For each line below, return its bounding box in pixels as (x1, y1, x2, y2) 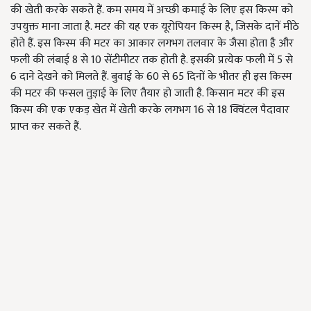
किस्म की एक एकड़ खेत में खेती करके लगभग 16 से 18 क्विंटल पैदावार (10, 101, 289, 120)
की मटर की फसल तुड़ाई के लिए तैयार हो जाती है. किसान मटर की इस (10, 84, 285, 103)
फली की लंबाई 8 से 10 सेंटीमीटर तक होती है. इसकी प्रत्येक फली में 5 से (10, 51, 293, 70)
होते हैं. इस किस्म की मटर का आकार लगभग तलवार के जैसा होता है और (10, 34, 294, 53)
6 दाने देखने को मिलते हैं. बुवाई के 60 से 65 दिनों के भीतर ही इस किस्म (10, 67, 292, 87)
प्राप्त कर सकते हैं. (10, 117, 81, 137)
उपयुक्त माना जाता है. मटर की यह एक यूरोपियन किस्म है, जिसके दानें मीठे (10, 17, 299, 37)
